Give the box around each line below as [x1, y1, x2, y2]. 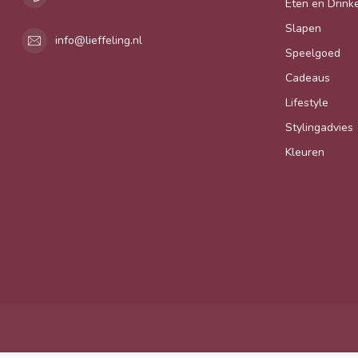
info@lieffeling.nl [55, 33, 142, 49]
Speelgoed [285, 45, 340, 61]
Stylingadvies [285, 119, 353, 135]
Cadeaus [285, 70, 330, 86]
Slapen [285, 20, 321, 36]
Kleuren [285, 144, 324, 160]
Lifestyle [285, 94, 328, 110]
